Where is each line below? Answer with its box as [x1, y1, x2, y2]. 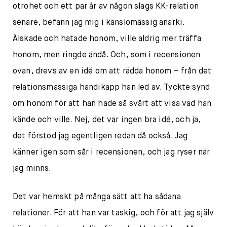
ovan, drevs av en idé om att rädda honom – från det [13, 67, 212, 76]
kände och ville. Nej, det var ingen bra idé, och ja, [13, 116, 201, 125]
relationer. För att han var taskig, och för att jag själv [13, 209, 214, 218]
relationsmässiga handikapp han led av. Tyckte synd [13, 84, 210, 92]
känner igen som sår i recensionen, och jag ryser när [13, 148, 210, 157]
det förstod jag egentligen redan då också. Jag [13, 132, 188, 141]
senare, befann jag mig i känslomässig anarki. [13, 19, 185, 27]
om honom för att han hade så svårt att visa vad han [13, 100, 212, 108]
